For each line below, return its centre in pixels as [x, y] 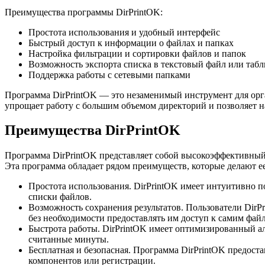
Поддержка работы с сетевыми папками [109, 75]
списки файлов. [60, 197]
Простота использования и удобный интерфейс [124, 32]
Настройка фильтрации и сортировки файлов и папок [137, 53]
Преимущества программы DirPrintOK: [84, 12]
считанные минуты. [69, 240]
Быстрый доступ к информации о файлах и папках [131, 43]
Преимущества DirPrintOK [93, 130]
